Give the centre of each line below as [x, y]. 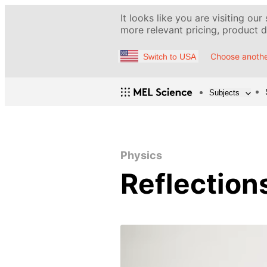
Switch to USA [170, 56]
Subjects [224, 92]
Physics [141, 156]
